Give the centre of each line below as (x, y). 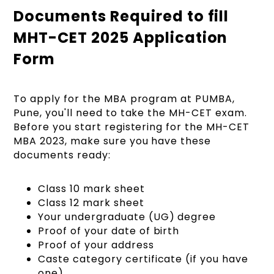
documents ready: (62, 155)
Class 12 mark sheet (91, 202)
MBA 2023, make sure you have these (113, 141)
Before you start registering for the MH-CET (131, 127)
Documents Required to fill (121, 16)
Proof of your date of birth (109, 231)
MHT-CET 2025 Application (121, 37)
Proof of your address (96, 245)
